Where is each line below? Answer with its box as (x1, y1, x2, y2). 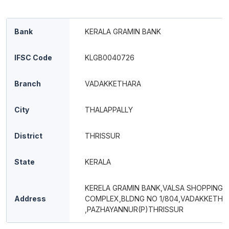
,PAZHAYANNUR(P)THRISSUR (85, 205, 184, 214)
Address (14, 194, 46, 203)
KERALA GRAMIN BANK (85, 27, 161, 36)
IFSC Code (14, 53, 52, 62)
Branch (14, 79, 41, 88)
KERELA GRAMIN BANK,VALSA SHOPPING (85, 184, 223, 192)
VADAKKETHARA (85, 79, 141, 88)
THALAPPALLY (85, 105, 133, 114)
